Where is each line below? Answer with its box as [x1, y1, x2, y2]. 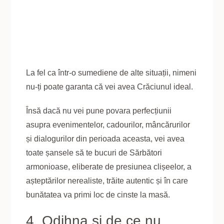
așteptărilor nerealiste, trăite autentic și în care [26, 176, 188, 185]
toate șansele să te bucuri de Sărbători [26, 148, 162, 157]
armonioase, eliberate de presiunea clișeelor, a [26, 162, 192, 171]
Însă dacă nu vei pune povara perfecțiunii [26, 106, 172, 115]
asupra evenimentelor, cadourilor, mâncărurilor [26, 120, 190, 129]
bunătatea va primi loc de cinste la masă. [26, 190, 170, 199]
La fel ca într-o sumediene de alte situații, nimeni [26, 68, 197, 77]
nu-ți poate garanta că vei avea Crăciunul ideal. [26, 82, 193, 91]
